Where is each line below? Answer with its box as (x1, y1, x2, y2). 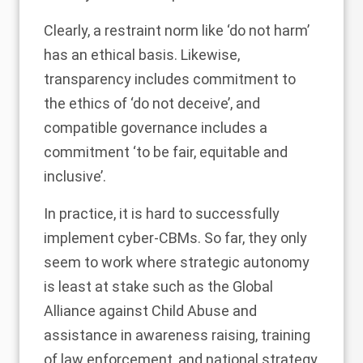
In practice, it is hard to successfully (44, 204, 280, 222)
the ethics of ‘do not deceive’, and (44, 94, 260, 112)
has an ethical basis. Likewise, (44, 45, 240, 63)
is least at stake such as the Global (44, 277, 273, 295)
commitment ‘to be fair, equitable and (44, 143, 288, 160)
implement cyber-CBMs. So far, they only (44, 228, 307, 246)
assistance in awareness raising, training (44, 326, 310, 344)
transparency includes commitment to (44, 70, 296, 88)
